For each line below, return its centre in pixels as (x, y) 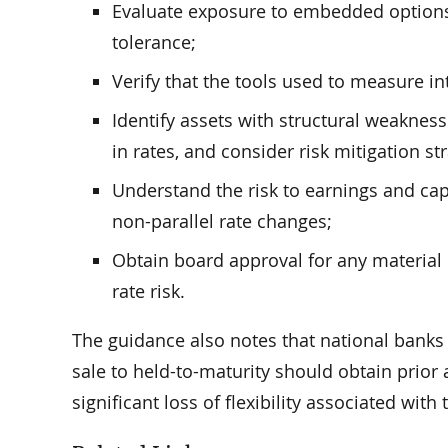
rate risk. (148, 291)
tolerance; (154, 42)
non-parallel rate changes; (222, 221)
